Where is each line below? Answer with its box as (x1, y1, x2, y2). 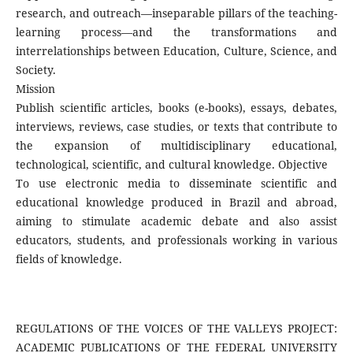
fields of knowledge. (15, 251, 122, 267)
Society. (15, 62, 56, 78)
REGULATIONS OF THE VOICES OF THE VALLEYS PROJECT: (15, 321, 338, 336)
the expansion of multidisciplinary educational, (15, 138, 338, 154)
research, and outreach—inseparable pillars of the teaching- (15, 6, 338, 21)
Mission (15, 81, 55, 97)
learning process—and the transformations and (15, 24, 338, 40)
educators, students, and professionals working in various (15, 232, 338, 248)
